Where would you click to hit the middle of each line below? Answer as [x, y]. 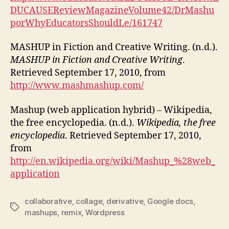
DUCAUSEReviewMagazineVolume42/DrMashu [112, 10]
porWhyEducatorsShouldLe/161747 [86, 23]
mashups [41, 212]
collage [89, 201]
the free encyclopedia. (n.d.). [73, 123]
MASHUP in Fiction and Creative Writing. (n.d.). [114, 47]
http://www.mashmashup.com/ [77, 86]
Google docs [170, 201]
